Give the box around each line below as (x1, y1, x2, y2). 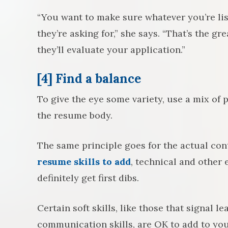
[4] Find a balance (37, 71, 141, 87)
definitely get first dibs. (37, 172, 139, 184)
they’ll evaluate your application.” (37, 44, 185, 55)
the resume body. (37, 109, 112, 121)
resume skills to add (37, 156, 131, 167)
